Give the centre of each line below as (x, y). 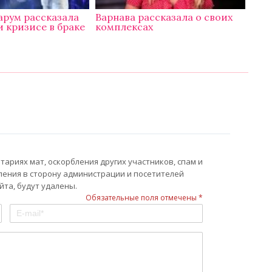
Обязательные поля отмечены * (144, 198)
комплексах (124, 27)
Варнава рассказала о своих (164, 17)
